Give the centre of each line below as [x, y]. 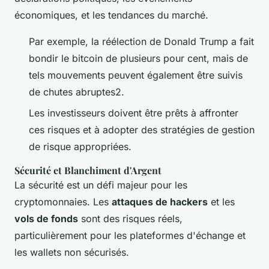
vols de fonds [46, 218]
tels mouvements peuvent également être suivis [136, 75]
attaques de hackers [160, 201]
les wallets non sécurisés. [72, 252]
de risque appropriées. [80, 146]
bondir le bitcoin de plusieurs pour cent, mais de [138, 59]
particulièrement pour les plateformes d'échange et [130, 235]
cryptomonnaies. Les [63, 201]
